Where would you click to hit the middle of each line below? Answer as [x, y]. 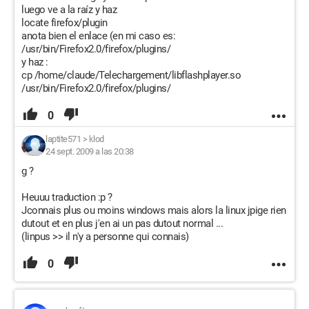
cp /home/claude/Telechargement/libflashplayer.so [131, 75]
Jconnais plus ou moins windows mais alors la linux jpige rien [154, 210]
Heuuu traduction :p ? [67, 197]
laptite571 [63, 139]
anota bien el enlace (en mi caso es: [98, 36]
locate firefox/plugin [64, 23]
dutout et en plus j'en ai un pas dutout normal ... [122, 223]
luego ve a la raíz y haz [69, 10]
